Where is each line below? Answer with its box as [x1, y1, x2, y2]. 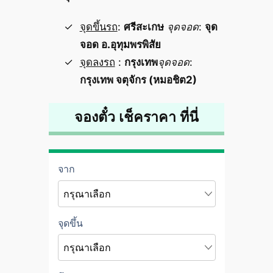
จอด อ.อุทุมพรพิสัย [79, 38, 161, 51]
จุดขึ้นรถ [79, 20, 118, 33]
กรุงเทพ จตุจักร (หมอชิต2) [79, 73, 197, 86]
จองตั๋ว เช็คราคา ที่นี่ [74, 107, 199, 127]
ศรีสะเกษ [123, 20, 164, 33]
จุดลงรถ [79, 55, 115, 68]
